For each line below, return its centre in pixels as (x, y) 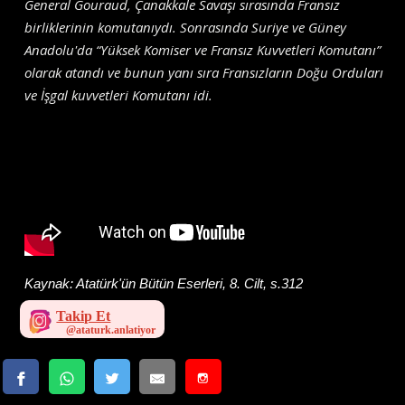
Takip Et (84, 316)
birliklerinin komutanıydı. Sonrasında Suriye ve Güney (186, 28)
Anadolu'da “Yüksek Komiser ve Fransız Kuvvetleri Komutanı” (203, 50)
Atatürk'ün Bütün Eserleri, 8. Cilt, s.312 (190, 284)
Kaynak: (51, 284)
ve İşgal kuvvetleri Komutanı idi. (119, 95)
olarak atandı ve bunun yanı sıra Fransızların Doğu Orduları (204, 73)
